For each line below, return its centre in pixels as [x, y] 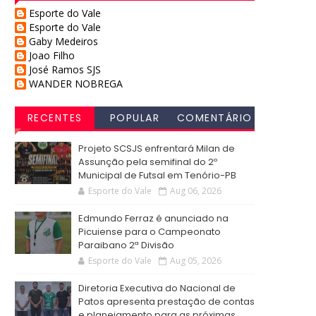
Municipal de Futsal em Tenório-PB [157, 175]
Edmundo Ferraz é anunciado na [153, 218]
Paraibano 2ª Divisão [126, 245]
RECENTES [55, 118]
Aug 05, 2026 [196, 261]
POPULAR [135, 118]
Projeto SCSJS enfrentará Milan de [157, 148]
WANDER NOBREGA [76, 84]
